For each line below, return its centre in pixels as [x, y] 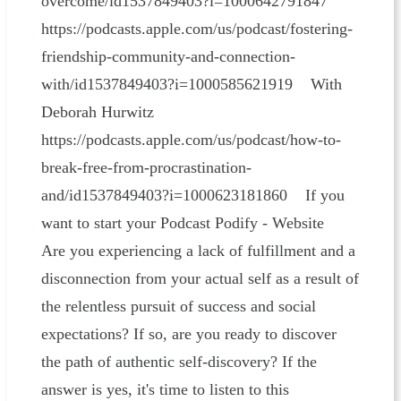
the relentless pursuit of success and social [178, 307]
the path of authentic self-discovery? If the [179, 362]
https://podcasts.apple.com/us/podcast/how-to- [191, 140]
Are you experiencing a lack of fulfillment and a [198, 251]
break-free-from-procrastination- [146, 168]
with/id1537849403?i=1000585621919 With [191, 85]
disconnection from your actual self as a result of [200, 279]
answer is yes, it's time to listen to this [165, 390]
